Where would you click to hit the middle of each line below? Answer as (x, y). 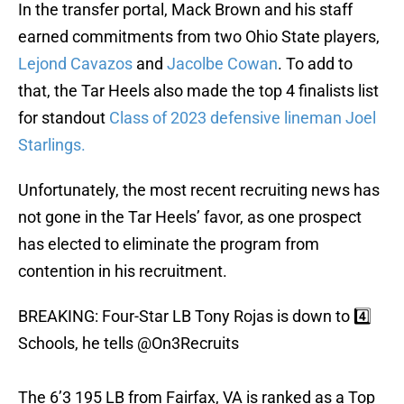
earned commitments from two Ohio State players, (199, 37)
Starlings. (52, 145)
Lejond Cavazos (75, 64)
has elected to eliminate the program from (169, 244)
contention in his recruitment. (123, 271)
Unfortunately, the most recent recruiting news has (199, 190)
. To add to (315, 64)
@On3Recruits (188, 344)
